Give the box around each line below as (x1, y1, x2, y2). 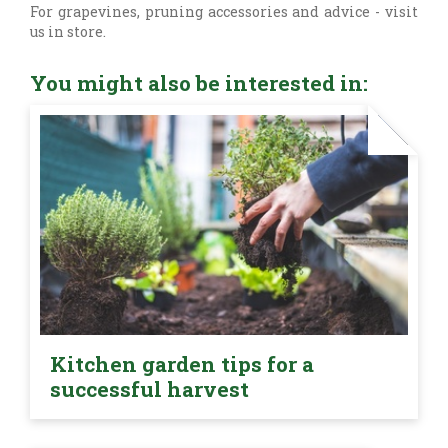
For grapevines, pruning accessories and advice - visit (30, 2, 418, 22)
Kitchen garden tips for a (50, 350, 314, 379)
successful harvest (50, 375, 249, 404)
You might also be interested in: (30, 69, 368, 98)
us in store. (30, 22, 109, 42)
